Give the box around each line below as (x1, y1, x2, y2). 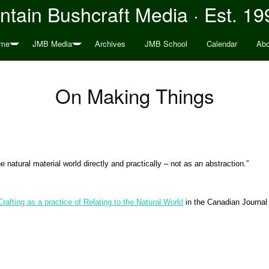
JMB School (144, 38, 187, 49)
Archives (94, 38, 125, 49)
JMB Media (32, 38, 72, 49)
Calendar (206, 38, 237, 49)
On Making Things (55, 81, 214, 109)
